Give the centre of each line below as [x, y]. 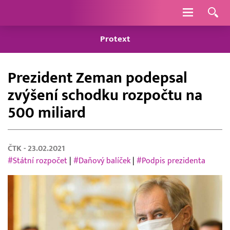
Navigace [210, 12]
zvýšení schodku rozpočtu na [105, 95]
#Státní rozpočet [37, 161]
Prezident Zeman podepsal [98, 78]
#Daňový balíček [102, 161]
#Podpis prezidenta [171, 161]
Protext [115, 39]
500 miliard [47, 113]
